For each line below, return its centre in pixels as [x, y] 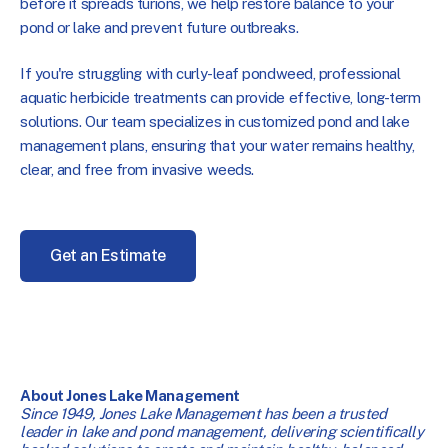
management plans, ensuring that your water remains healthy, [217, 145]
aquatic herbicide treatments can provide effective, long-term [220, 97]
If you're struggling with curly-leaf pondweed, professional [210, 73]
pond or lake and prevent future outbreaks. [159, 28]
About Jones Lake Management [130, 396]
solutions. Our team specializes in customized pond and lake [215, 121]
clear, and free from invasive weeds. [137, 169]
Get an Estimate [108, 255]
